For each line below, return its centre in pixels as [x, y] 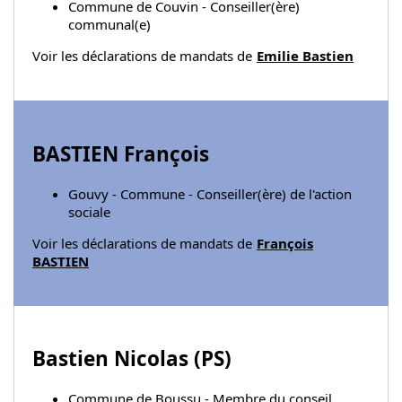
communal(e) [109, 25]
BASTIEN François [121, 154]
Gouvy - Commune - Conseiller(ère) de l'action [210, 193]
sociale [89, 211]
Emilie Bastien [305, 56]
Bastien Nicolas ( [117, 359]
